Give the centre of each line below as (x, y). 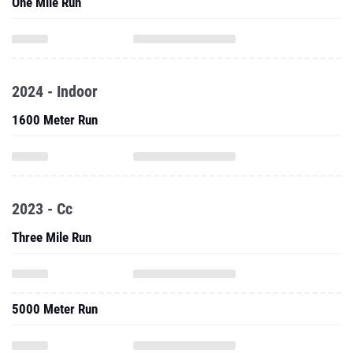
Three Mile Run (52, 237)
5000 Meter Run (55, 309)
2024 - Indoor (55, 91)
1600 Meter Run (55, 120)
